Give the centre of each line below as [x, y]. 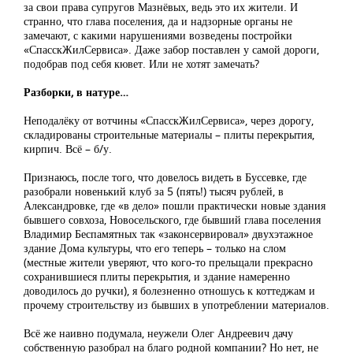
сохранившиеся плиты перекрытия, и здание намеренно [157, 277]
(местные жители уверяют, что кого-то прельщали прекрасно [168, 262]
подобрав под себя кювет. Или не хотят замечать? [141, 64]
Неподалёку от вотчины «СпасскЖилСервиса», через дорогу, [169, 121]
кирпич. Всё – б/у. [68, 149]
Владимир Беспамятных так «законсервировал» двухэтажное [168, 234]
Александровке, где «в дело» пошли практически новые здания [175, 206]
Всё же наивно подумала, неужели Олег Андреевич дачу [158, 333]
